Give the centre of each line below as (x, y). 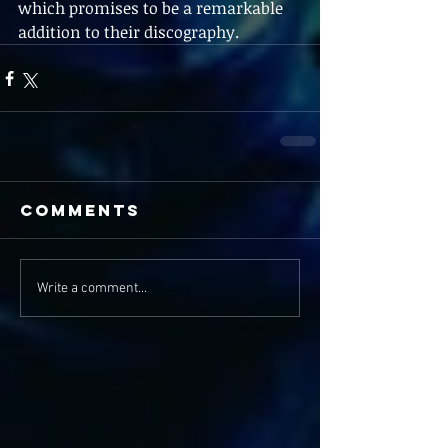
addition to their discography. (128, 32)
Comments (80, 210)
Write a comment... (92, 288)
